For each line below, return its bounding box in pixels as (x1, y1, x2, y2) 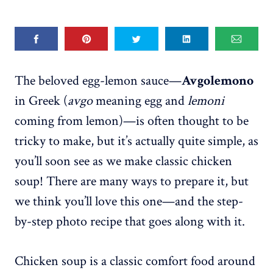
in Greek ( (15, 92, 68, 110)
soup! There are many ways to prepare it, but (15, 172, 249, 191)
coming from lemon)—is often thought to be (15, 112, 249, 130)
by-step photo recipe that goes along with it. (15, 213, 245, 231)
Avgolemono (182, 72, 253, 90)
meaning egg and (93, 92, 188, 110)
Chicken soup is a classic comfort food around (15, 252, 255, 271)
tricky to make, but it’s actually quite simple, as (15, 132, 258, 151)
